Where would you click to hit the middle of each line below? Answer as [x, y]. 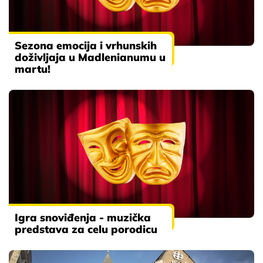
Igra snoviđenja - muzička [83, 218]
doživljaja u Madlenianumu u [90, 57]
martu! [33, 69]
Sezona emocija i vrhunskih [86, 45]
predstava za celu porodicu [86, 230]
